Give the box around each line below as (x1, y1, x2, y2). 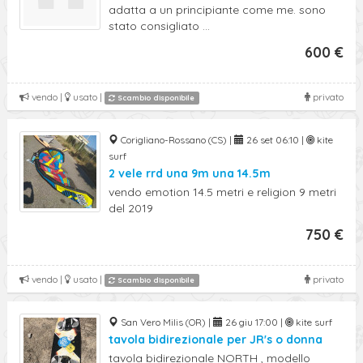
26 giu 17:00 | (223, 316, 285, 328)
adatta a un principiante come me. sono (109, 2, 326, 17)
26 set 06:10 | (244, 134, 306, 146)
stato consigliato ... (109, 19, 210, 33)
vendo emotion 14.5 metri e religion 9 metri (109, 185, 336, 199)
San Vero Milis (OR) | (118, 316, 213, 328)
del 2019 (109, 201, 153, 216)
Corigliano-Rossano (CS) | (118, 134, 234, 146)
